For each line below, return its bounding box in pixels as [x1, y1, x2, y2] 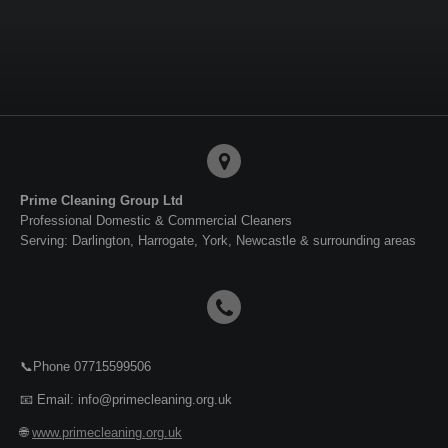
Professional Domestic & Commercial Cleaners [20, 213, 292, 229]
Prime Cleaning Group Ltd [20, 193, 183, 209]
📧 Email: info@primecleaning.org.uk [20, 392, 232, 408]
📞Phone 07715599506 [20, 359, 151, 375]
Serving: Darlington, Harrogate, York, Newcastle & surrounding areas [20, 233, 416, 249]
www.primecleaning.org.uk [32, 425, 182, 441]
